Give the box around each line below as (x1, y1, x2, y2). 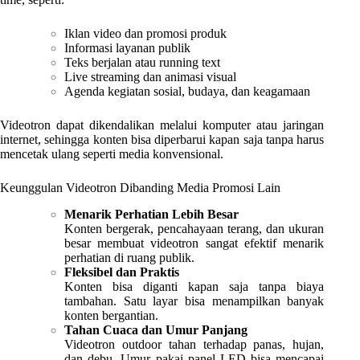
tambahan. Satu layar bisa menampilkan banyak (64, 293, 325, 308)
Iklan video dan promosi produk (64, 26, 227, 40)
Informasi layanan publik (64, 40, 190, 55)
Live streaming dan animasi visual (64, 69, 236, 84)
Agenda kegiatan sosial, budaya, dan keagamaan (64, 84, 310, 98)
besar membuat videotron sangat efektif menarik (64, 235, 325, 250)
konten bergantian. (64, 308, 158, 322)
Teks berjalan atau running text (64, 55, 220, 69)
